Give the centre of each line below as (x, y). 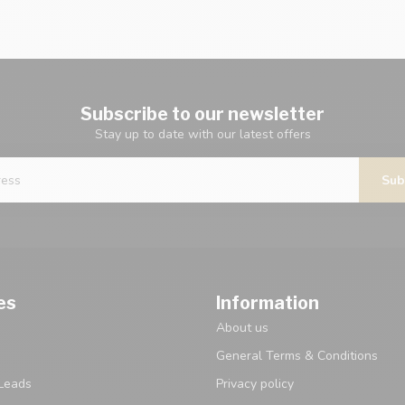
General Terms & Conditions (297, 356)
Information (268, 303)
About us (242, 328)
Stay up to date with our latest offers (202, 135)
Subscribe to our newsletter (202, 114)
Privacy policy (255, 384)
